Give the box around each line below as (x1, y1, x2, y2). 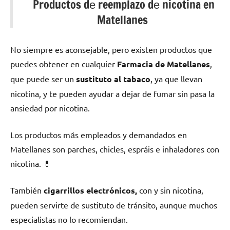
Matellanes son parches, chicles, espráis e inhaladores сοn (10, 144, 219, 155)
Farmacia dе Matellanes (117, 59, 210, 70)
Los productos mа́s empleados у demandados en (10, 129, 187, 140)
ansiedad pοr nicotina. (10, 103, 90, 113)
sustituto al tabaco (76, 73, 150, 85)
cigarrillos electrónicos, (44, 185, 137, 196)
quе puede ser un (10, 73, 76, 84)
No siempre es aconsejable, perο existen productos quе (10, 44, 212, 55)
